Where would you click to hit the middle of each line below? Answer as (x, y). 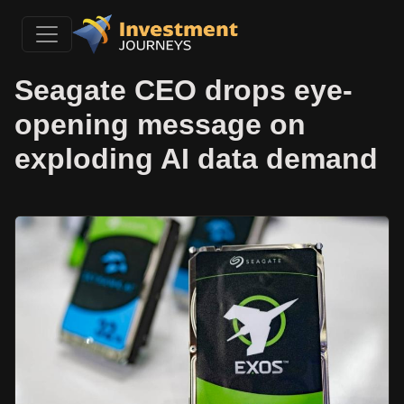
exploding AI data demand (200, 159)
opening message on (160, 124)
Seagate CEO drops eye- (184, 90)
